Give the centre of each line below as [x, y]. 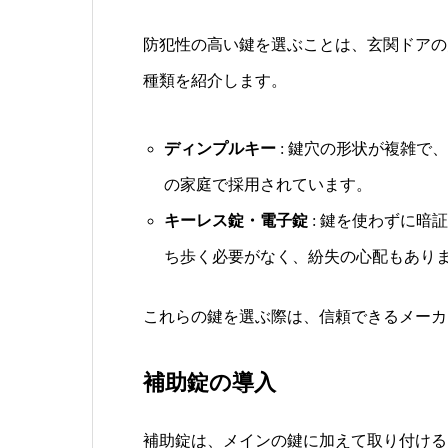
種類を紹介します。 [215, 81]
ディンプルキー [219, 149]
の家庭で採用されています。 [267, 185]
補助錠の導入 [209, 383]
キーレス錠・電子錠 [235, 221]
